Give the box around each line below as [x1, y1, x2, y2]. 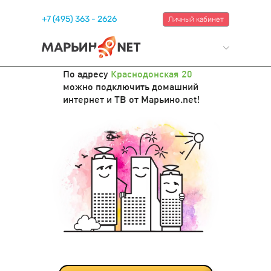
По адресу [63, 67, 111, 80]
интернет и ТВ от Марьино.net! [63, 93, 200, 106]
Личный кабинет [168, 15, 224, 24]
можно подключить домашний [63, 80, 198, 93]
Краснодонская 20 [111, 67, 192, 80]
